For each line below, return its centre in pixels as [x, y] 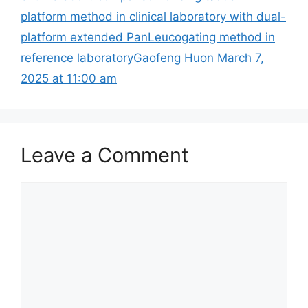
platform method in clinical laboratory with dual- [153, 16]
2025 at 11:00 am [69, 78]
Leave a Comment [105, 155]
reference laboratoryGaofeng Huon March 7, [142, 57]
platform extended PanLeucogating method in [148, 37]
